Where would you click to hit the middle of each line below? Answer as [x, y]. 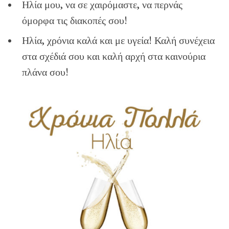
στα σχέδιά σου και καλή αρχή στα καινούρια [114, 56]
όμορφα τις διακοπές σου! [75, 20]
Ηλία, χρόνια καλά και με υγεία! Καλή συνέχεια [119, 40]
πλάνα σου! [45, 72]
